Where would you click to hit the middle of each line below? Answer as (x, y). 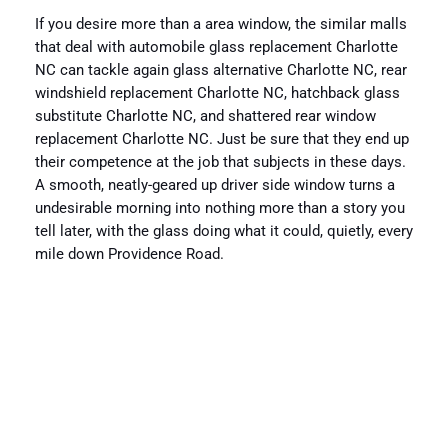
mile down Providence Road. (129, 254)
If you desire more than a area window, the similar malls (220, 24)
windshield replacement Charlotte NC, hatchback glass (217, 93)
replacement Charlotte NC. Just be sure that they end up (221, 139)
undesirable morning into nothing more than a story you (219, 208)
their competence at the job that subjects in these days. (220, 162)
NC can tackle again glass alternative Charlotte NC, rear (220, 70)
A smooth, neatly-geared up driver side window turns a (214, 185)
